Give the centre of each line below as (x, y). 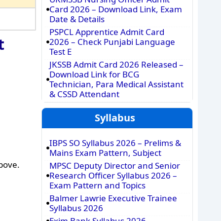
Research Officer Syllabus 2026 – (113, 175)
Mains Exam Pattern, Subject (105, 153)
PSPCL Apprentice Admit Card (107, 32)
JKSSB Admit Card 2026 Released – (116, 64)
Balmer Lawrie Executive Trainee (113, 198)
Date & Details (77, 19)
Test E (60, 52)
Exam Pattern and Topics (97, 185)
